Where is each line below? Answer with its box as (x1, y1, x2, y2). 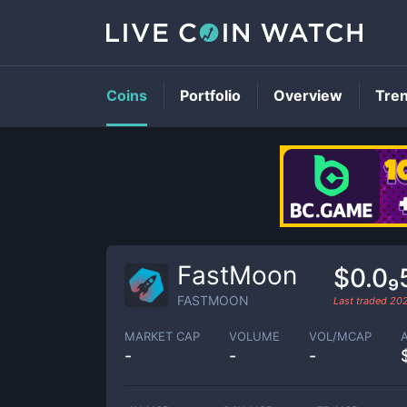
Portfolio (180, 86, 241, 104)
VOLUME (229, 328, 280, 343)
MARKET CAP (124, 328, 200, 343)
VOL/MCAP (309, 328, 372, 343)
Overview (273, 86, 342, 104)
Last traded (333, 293, 390, 307)
